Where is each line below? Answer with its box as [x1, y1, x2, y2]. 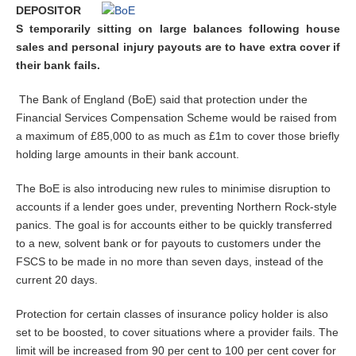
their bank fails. [16, 59, 100, 72]
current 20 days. [16, 273, 98, 286]
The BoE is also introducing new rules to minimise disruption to [16, 182, 331, 195]
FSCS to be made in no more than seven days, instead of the [16, 255, 323, 268]
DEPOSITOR [16, 4, 81, 17]
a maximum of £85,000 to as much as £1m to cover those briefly [16, 130, 339, 142]
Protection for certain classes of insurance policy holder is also [16, 308, 328, 320]
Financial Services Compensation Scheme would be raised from [16, 111, 337, 124]
